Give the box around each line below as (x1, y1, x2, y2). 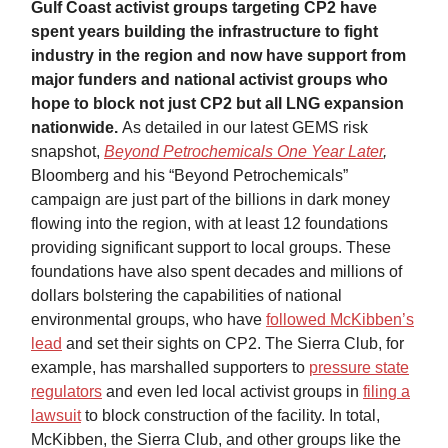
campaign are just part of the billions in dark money (31, 191, 390, 209)
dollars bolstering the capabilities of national (31, 287, 342, 305)
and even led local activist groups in (102, 383, 363, 401)
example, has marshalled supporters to (31, 359, 309, 377)
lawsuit (31, 407, 81, 425)
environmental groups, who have (31, 311, 266, 329)
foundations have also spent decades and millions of (31, 263, 402, 281)
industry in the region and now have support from (31, 47, 406, 65)
